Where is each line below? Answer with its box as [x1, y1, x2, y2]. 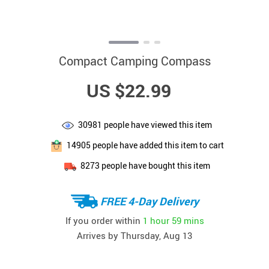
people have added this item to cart [90, 139, 224, 151]
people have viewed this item [102, 118, 212, 130]
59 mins [171, 214, 204, 226]
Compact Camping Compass [58, 53, 211, 69]
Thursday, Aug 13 [121, 229, 192, 241]
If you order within [65, 214, 143, 226]
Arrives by [77, 229, 121, 241]
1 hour [142, 214, 169, 226]
